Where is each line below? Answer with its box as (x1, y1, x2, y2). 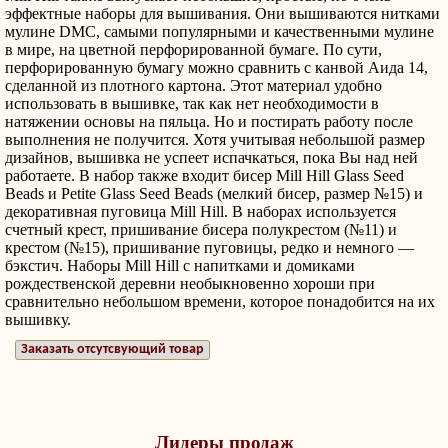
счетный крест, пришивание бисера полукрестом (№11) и (5, 221, 397, 238)
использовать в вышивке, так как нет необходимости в (5, 95, 379, 112)
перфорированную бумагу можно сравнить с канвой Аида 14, (5, 59, 428, 76)
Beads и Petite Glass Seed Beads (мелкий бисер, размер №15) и (5, 185, 423, 202)
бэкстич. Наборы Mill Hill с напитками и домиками (5, 257, 355, 274)
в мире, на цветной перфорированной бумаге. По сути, (5, 41, 382, 58)
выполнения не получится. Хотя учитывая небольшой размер (5, 131, 425, 148)
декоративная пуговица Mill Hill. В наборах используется (5, 203, 396, 220)
